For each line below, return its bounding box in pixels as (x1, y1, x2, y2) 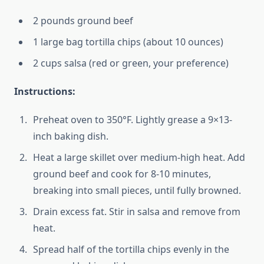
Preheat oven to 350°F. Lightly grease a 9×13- (33, 113, 232, 127)
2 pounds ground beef (33, 14, 133, 28)
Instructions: (14, 85, 75, 98)
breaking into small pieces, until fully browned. (33, 184, 241, 197)
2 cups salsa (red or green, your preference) (33, 57, 229, 70)
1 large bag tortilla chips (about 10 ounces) (33, 35, 223, 49)
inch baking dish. (33, 130, 108, 143)
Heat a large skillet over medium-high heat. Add (33, 151, 245, 164)
